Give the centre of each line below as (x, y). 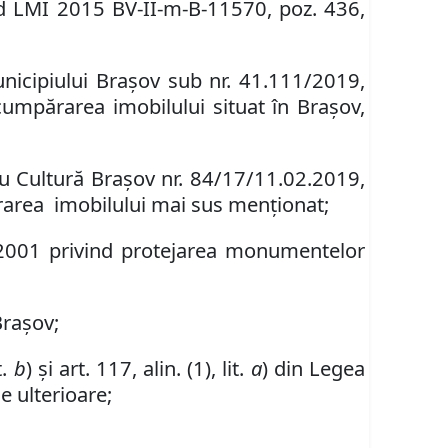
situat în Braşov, (284, 106)
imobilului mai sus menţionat (187, 204)
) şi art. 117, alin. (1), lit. (138, 368)
